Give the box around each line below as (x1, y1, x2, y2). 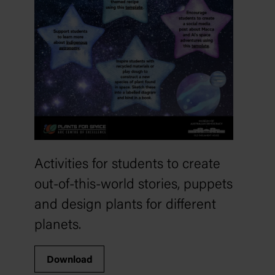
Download (46, 255, 93, 265)
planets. (34, 219, 81, 233)
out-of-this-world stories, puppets (34, 178, 233, 193)
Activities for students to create (34, 158, 220, 172)
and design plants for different (34, 198, 216, 213)
